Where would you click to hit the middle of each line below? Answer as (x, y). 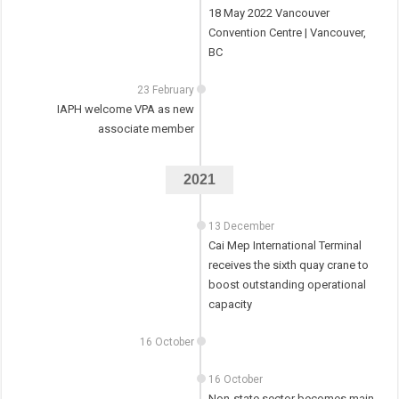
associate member (147, 129)
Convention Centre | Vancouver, (287, 33)
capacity (230, 305)
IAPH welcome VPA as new (126, 110)
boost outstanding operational (287, 285)
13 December (241, 227)
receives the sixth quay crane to (288, 265)
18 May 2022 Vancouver (269, 13)
